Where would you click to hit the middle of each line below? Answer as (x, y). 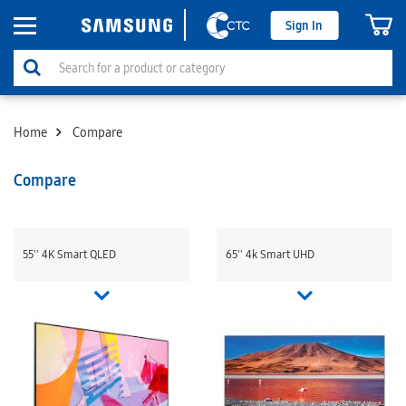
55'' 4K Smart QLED (69, 254)
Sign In (304, 25)
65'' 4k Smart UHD (270, 254)
